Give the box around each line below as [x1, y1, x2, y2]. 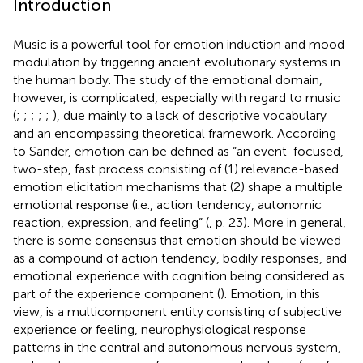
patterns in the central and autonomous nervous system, [13, 339, 341, 355]
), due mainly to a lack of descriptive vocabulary [53, 107, 327, 123]
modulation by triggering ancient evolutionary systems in [13, 53, 340, 70]
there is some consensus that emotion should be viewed [13, 232, 341, 248]
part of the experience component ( [13, 285, 220, 301]
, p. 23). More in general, [209, 214, 346, 230]
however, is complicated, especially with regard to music [13, 89, 340, 105]
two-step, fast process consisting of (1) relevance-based [13, 160, 339, 177]
